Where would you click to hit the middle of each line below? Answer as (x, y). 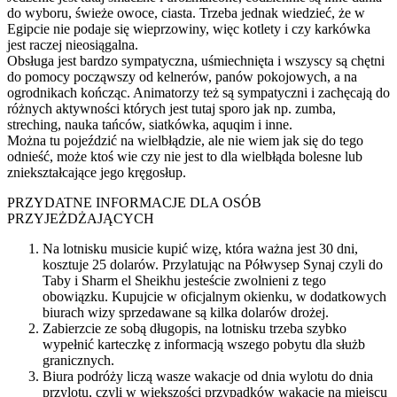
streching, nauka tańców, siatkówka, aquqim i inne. (150, 124)
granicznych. (78, 360)
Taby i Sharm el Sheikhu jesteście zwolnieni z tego (184, 280)
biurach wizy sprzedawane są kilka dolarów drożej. (186, 312)
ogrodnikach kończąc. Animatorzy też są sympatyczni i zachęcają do (198, 92)
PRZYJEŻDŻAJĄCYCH (81, 218)
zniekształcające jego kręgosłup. (97, 172)
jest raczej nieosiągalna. (73, 44)
